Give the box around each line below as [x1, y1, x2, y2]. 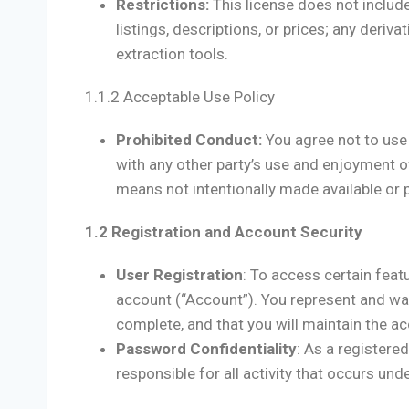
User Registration [116, 266, 243, 285]
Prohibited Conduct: [116, 131, 262, 150]
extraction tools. [116, 45, 228, 64]
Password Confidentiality [116, 340, 297, 359]
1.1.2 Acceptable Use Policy [85, 88, 275, 107]
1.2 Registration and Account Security [85, 223, 362, 242]
